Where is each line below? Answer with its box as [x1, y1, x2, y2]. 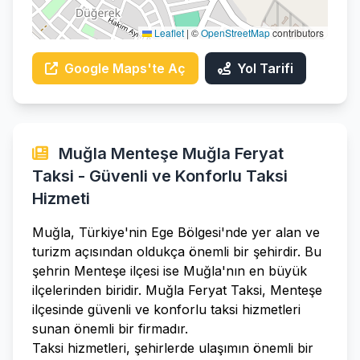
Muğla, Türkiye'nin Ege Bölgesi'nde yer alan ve [32, 224, 320, 240]
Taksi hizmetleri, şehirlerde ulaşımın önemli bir [32, 340, 313, 356]
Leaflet [152, 26, 184, 39]
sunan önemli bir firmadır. [32, 321, 188, 337]
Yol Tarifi [237, 60, 293, 76]
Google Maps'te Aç [64, 60, 186, 76]
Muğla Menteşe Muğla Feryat [55, 144, 284, 163]
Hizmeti [32, 189, 90, 208]
